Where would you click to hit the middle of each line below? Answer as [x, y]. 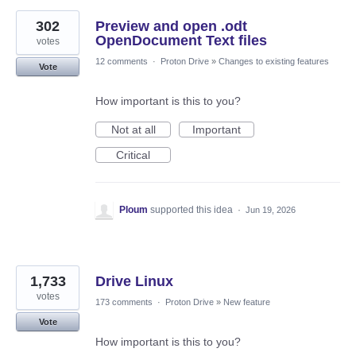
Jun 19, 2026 [271, 210]
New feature [247, 302]
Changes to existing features [274, 62]
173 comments [124, 302]
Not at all [133, 130]
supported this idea [193, 210]
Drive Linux [134, 282]
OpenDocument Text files [181, 41]
